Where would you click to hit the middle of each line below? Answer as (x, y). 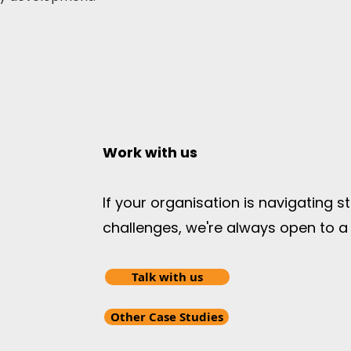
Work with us (150, 152)
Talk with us (168, 277)
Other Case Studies (166, 317)
